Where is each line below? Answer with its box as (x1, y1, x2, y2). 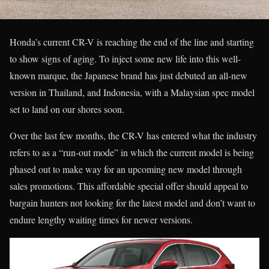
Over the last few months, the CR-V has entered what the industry (10, 129, 257, 142)
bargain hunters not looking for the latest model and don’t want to (10, 196, 255, 210)
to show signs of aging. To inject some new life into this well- (10, 52, 241, 65)
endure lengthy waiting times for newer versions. (10, 213, 193, 226)
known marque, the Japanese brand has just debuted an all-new (10, 69, 247, 82)
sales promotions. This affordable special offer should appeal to (10, 180, 248, 193)
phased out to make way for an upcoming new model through (10, 163, 242, 176)
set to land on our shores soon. (10, 103, 124, 116)
